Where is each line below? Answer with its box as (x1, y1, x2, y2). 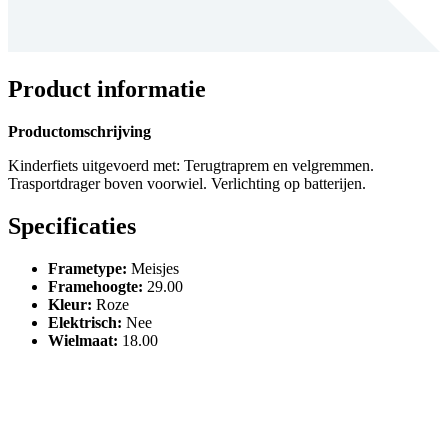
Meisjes (127, 259, 179, 277)
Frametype (48, 259, 122, 277)
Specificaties (8, 212, 136, 239)
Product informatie (8, 76, 206, 103)
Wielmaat (48, 331, 113, 349)
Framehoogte (48, 277, 138, 295)
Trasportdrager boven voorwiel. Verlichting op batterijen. (8, 175, 366, 193)
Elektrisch (48, 313, 117, 331)
